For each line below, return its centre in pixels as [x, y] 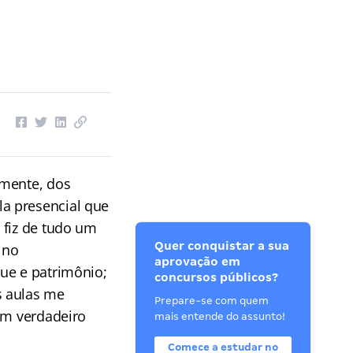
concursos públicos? [217, 277]
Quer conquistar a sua [222, 246]
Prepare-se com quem [212, 301]
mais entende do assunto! [220, 316]
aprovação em [198, 262]
